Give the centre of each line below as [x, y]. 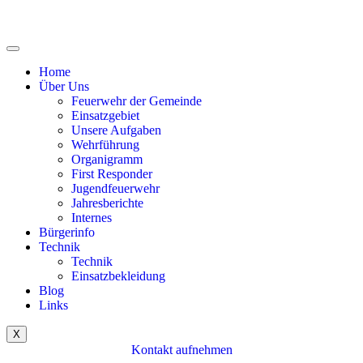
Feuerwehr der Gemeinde [137, 101]
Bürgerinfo [67, 232]
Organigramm [107, 159]
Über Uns [64, 86]
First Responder [112, 174]
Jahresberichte [107, 203]
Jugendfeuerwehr [115, 188]
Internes [92, 218]
